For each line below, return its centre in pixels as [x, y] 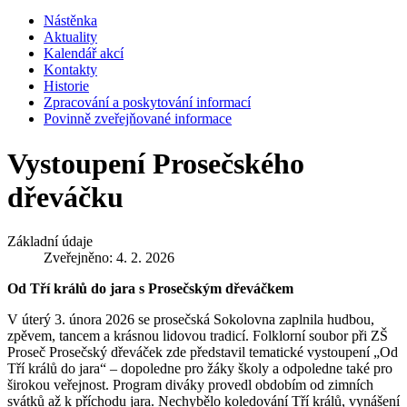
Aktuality [70, 37]
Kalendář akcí [84, 54]
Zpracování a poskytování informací [147, 103]
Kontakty [70, 70]
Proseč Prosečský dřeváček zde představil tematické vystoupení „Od [203, 352]
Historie [66, 86]
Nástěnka [70, 21]
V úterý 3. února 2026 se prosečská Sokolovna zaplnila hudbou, [191, 320]
